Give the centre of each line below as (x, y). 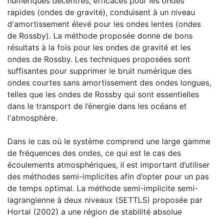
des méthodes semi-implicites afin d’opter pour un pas (108, 176)
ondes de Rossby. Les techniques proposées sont (99, 59)
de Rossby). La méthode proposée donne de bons (100, 35)
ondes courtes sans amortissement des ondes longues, (109, 82)
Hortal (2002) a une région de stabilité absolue (95, 211)
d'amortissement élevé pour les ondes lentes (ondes (104, 24)
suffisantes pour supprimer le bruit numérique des (99, 71)
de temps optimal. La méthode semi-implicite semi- (103, 188)
